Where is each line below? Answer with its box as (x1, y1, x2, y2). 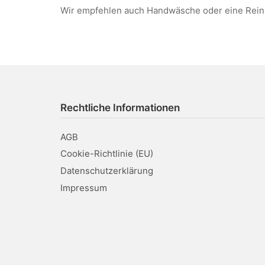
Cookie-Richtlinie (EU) (60, 148, 153, 160)
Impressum (60, 182, 107, 193)
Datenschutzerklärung (60, 165, 153, 176)
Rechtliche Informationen (60, 101, 180, 114)
